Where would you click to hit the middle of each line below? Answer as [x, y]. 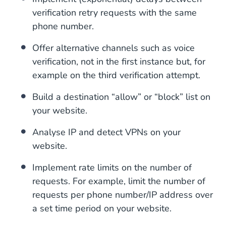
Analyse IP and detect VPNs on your [106, 132]
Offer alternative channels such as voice [114, 48]
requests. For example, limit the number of [119, 181]
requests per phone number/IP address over [123, 195]
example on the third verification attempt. [116, 75]
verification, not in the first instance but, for [119, 62]
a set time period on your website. [102, 209]
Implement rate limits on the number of [112, 168]
